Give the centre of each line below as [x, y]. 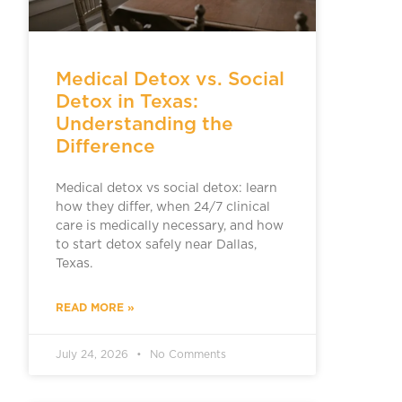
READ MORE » [95, 307]
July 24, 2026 [93, 354]
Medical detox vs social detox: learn [166, 188]
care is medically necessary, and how [169, 226]
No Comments [186, 354]
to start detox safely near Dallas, [156, 245]
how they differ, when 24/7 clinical [162, 207]
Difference [105, 145]
